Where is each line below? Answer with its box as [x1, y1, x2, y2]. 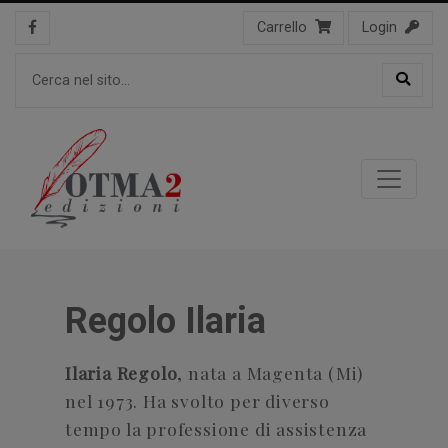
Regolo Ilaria [65, 300, 266, 343]
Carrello [256, 19, 307, 36]
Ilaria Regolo [65, 361, 178, 385]
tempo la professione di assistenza [65, 417, 368, 441]
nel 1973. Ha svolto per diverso [65, 389, 330, 413]
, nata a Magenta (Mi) [177, 361, 364, 385]
